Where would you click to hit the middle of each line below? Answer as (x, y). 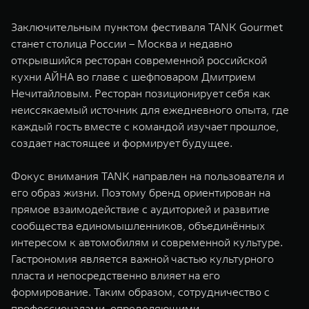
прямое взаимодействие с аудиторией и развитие (140, 209)
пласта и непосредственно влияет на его (116, 275)
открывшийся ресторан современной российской (139, 60)
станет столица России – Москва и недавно (122, 43)
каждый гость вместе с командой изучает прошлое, (145, 126)
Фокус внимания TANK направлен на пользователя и (148, 176)
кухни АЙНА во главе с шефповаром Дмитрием (133, 77)
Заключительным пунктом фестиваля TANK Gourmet (147, 27)
